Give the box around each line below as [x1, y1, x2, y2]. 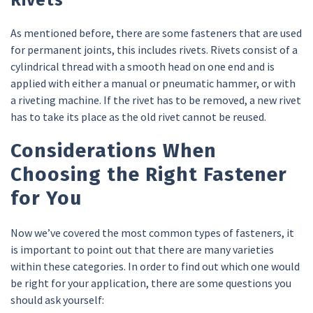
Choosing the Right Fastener [10, 162, 287, 186]
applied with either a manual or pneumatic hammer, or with [10, 75, 296, 90]
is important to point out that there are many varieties [10, 242, 274, 256]
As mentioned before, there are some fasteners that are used [10, 25, 302, 40]
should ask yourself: [10, 292, 104, 307]
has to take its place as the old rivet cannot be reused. [10, 109, 266, 124]
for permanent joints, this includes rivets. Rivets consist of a [10, 42, 298, 57]
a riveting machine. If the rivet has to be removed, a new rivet [10, 92, 301, 107]
